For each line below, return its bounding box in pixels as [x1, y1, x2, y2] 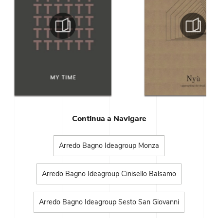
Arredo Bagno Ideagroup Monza [59, 141, 159, 151]
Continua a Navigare [72, 113, 146, 125]
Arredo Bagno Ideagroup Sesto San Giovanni [39, 197, 179, 207]
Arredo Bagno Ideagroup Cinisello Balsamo [42, 169, 176, 179]
